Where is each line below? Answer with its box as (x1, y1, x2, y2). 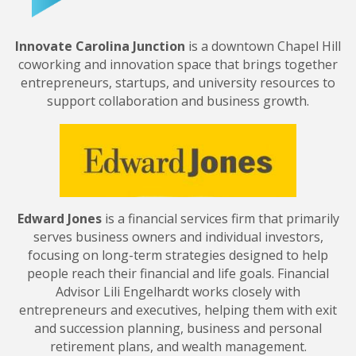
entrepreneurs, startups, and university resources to (21, 73, 335, 91)
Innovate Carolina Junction (15, 37, 185, 55)
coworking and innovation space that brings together (18, 55, 338, 73)
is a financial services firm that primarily (101, 209, 339, 227)
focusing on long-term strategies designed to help (28, 246, 328, 264)
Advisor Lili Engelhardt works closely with (56, 282, 300, 300)
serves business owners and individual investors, (33, 227, 323, 246)
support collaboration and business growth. (47, 91, 309, 110)
